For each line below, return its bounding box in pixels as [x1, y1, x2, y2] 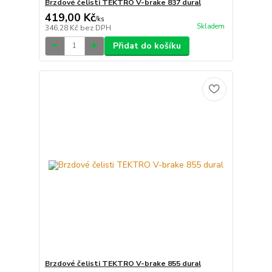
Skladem [196, 21, 225, 31]
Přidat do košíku [112, 39, 181, 52]
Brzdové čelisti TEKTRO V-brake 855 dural [44, 259, 201, 269]
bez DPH [80, 22, 111, 33]
